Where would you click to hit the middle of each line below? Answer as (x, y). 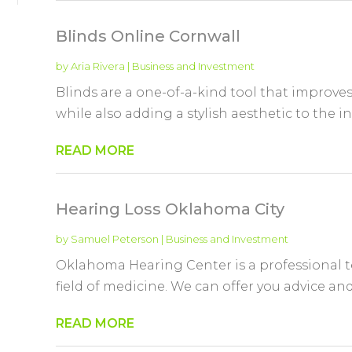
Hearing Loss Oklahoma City (170, 209)
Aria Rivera (97, 66)
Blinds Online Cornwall (148, 36)
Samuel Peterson (114, 238)
